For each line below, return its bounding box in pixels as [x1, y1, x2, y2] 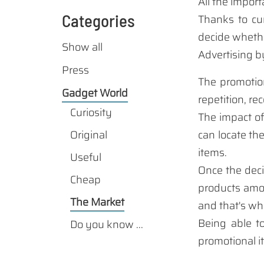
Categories [61, 10, 135, 31]
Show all [61, 38, 103, 55]
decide [198, 29, 230, 46]
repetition [198, 91, 245, 108]
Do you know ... [70, 216, 143, 233]
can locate [198, 127, 246, 144]
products [198, 180, 241, 197]
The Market [70, 194, 124, 211]
